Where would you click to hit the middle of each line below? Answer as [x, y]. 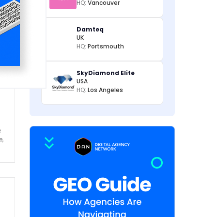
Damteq [90, 29]
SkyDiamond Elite [106, 73]
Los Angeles [105, 90]
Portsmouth [106, 46]
